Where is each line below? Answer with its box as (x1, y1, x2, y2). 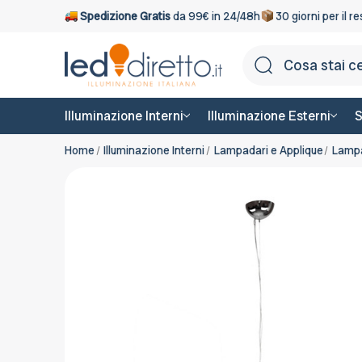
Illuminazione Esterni (207, 107, 330, 124)
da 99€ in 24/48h (170, 8, 260, 23)
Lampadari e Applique (213, 142, 323, 158)
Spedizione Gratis (80, 8, 170, 23)
